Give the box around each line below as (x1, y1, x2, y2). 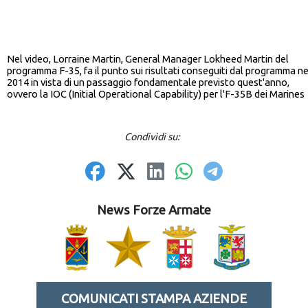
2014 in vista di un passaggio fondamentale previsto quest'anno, (7, 76, 289, 89)
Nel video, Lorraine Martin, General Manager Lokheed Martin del (7, 53, 289, 65)
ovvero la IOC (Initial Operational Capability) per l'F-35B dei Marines (7, 88, 305, 100)
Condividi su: (124, 131, 184, 143)
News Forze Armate (97, 203, 211, 218)
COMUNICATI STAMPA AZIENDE (60, 291, 247, 307)
